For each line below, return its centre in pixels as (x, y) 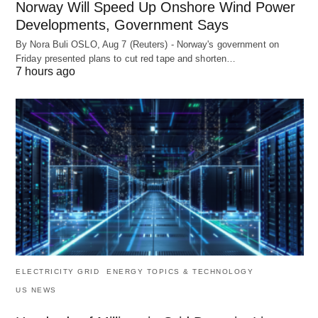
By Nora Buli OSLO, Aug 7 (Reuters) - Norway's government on (147, 45)
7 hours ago (45, 72)
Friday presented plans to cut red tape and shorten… (126, 59)
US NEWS (36, 290)
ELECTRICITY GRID (57, 271)
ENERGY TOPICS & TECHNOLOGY (180, 271)
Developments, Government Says (122, 25)
